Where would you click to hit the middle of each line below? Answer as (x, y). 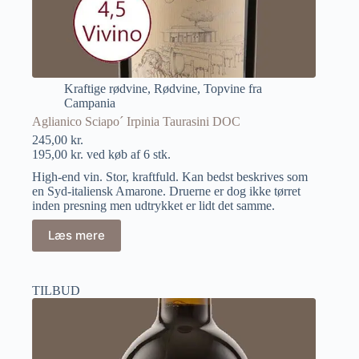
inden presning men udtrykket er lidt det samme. (153, 205)
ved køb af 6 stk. (127, 154)
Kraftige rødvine (106, 88)
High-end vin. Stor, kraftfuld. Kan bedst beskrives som (170, 176)
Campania (90, 103)
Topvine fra (233, 88)
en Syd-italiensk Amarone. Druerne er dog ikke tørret (166, 191)
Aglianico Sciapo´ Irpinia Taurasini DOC (136, 121)
